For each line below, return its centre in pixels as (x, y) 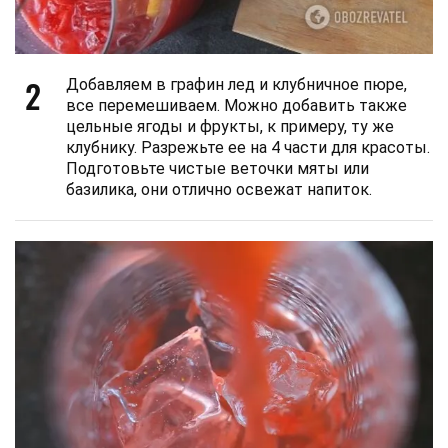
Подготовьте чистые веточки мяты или (217, 168)
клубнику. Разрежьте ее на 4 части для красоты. (248, 147)
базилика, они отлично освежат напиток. (219, 189)
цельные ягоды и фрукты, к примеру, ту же (230, 126)
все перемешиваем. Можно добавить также (236, 105)
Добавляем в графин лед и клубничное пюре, (236, 84)
